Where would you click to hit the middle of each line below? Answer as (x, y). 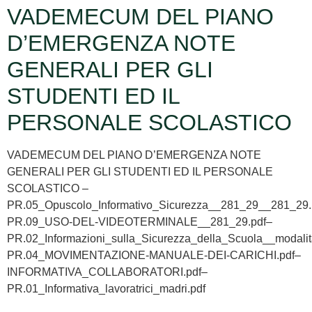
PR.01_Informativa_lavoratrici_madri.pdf (106, 289)
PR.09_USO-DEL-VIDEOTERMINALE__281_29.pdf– (140, 222)
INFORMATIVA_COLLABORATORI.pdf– (107, 272)
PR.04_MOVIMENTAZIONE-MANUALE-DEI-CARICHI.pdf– (154, 256)
